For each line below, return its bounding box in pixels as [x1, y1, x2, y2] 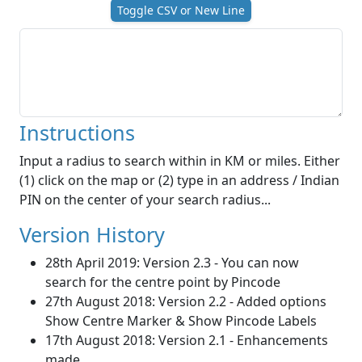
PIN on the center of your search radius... [19, 190, 271, 208]
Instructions [19, 118, 135, 146]
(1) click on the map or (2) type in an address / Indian [19, 170, 339, 189]
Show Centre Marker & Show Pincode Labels [45, 311, 317, 330]
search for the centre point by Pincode [45, 272, 280, 291]
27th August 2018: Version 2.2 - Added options [45, 292, 326, 310]
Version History [19, 220, 165, 248]
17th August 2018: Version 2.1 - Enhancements [45, 330, 328, 349]
